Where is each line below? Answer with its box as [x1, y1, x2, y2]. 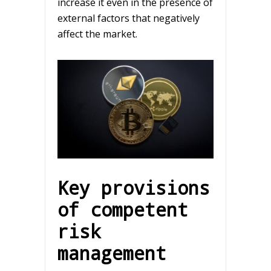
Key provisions [57, 175, 210, 200]
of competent [57, 197, 188, 221]
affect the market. [57, 27, 137, 41]
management [57, 240, 166, 265]
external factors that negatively [57, 11, 200, 25]
